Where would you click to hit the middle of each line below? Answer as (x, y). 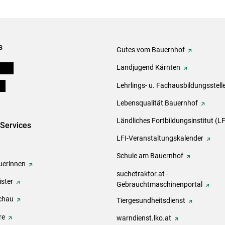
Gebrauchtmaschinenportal (159, 184)
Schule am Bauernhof (150, 156)
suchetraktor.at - (142, 174)
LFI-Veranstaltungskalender (160, 138)
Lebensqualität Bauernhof (157, 103)
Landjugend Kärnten (148, 68)
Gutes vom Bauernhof (151, 50)
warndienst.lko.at (144, 218)
